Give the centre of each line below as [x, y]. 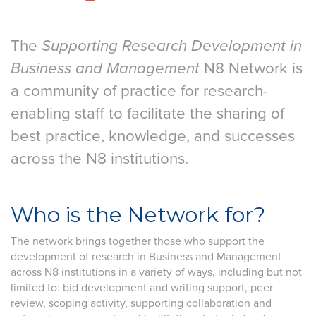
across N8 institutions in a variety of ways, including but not [156, 272]
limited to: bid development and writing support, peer [142, 288]
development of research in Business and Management [146, 257]
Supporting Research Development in [172, 45]
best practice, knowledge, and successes [153, 136]
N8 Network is [251, 68]
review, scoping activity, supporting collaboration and [141, 303]
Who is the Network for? [138, 215]
